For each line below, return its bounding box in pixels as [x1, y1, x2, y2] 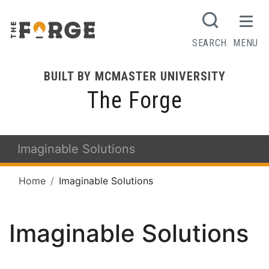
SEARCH [192, 37, 227, 49]
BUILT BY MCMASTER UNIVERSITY [43, 69, 226, 84]
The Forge [86, 87, 183, 114]
